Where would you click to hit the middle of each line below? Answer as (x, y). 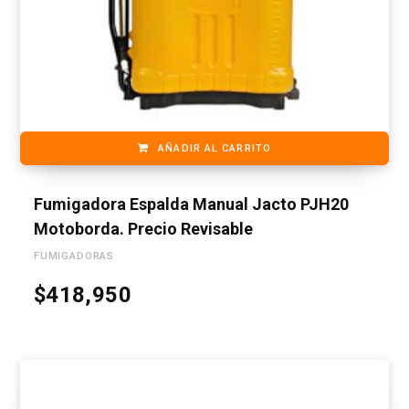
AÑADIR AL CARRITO (215, 149)
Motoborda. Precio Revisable (143, 229)
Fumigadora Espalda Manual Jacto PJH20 (191, 204)
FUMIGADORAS (74, 257)
